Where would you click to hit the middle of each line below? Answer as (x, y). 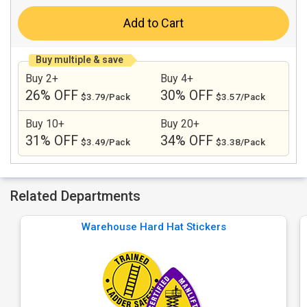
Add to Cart (153, 23)
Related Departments (75, 196)
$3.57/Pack (241, 97)
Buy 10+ (45, 124)
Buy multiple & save (79, 60)
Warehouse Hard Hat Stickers (153, 227)
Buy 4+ (177, 78)
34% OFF (187, 141)
